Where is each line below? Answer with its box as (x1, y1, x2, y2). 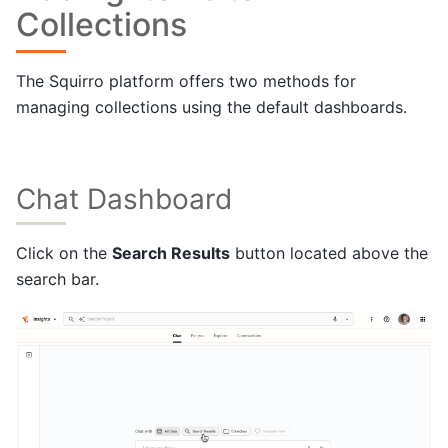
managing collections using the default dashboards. (16, 97, 407, 118)
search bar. (16, 268, 99, 289)
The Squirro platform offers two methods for (16, 71, 356, 92)
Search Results (112, 242, 230, 263)
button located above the (230, 242, 428, 263)
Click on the (16, 242, 112, 263)
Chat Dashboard (16, 181, 232, 216)
